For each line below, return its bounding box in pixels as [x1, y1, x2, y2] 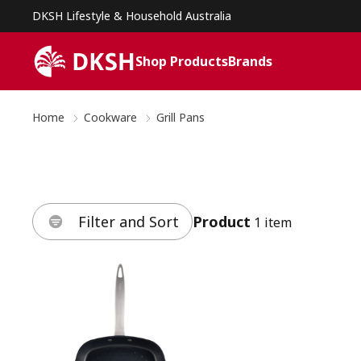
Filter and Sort [78, 212, 179, 231]
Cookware [84, 110, 137, 125]
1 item [254, 214, 292, 231]
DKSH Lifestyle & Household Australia [32, 8, 231, 23]
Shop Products [135, 52, 228, 70]
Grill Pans [156, 110, 205, 125]
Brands [228, 52, 272, 70]
